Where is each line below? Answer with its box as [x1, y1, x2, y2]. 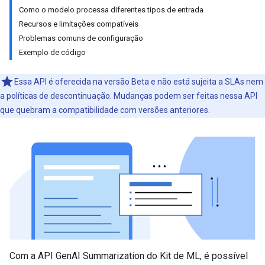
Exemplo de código [19, 48, 86, 57]
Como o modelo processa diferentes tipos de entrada [19, 5, 203, 14]
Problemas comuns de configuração [19, 34, 143, 43]
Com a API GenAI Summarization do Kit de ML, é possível [9, 250, 248, 262]
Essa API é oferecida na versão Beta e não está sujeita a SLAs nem [14, 77, 263, 86]
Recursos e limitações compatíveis [19, 20, 138, 28]
